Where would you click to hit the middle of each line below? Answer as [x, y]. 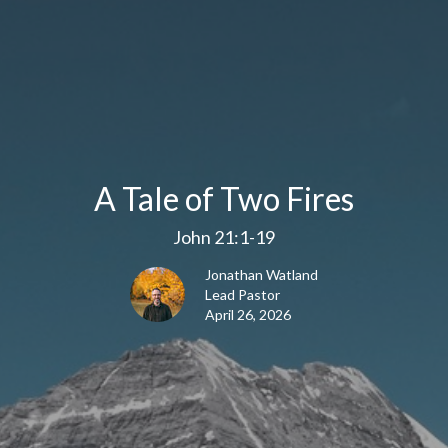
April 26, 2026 [248, 314]
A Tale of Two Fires [224, 198]
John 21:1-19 [224, 236]
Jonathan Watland [261, 274]
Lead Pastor [242, 294]
